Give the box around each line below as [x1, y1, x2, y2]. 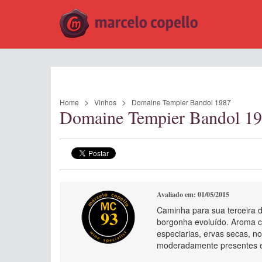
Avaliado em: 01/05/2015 [157, 189, 230, 199]
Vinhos [94, 97, 116, 107]
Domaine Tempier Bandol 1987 [132, 97, 231, 107]
